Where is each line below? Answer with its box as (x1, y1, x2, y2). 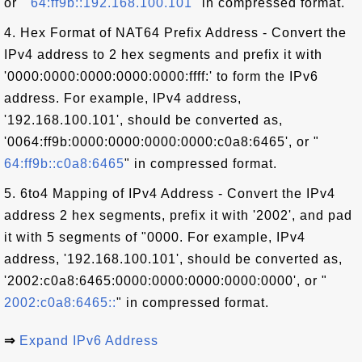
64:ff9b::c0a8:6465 (4, 157, 124, 170)
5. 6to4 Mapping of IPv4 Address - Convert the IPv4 (4, 187, 335, 200)
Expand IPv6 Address (19, 334, 158, 347)
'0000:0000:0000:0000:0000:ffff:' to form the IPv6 (4, 69, 318, 83)
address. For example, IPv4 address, (4, 91, 242, 105)
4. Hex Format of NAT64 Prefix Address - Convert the (4, 26, 347, 40)
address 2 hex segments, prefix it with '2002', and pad (4, 208, 352, 222)
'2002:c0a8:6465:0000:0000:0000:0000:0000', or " (4, 274, 327, 288)
